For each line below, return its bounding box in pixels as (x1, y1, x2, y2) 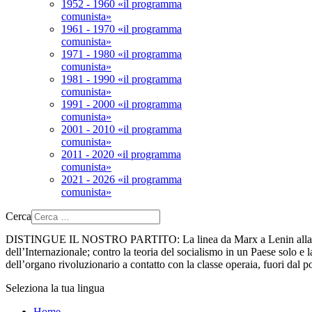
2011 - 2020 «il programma (61, 148, 181, 160)
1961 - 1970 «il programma (61, 23, 182, 35)
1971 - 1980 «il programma (61, 48, 182, 60)
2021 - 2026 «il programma (61, 173, 182, 185)
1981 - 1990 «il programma (61, 73, 182, 85)
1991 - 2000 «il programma (61, 98, 182, 110)
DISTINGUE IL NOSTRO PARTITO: (6, 233, 180, 246)
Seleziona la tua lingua (6, 282, 104, 295)
